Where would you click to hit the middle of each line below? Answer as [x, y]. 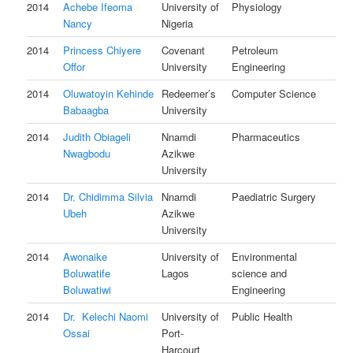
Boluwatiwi [87, 290]
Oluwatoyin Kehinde [109, 94]
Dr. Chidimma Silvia [108, 197]
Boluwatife [87, 273]
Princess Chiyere [102, 50]
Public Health [262, 317]
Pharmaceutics [266, 137]
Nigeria [178, 24]
